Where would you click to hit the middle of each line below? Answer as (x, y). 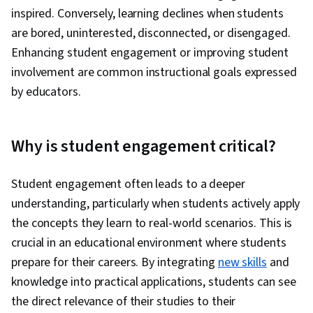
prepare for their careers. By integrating (115, 263)
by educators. (46, 92)
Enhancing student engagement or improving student (150, 53)
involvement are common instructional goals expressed (154, 73)
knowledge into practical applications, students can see (154, 282)
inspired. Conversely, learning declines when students (147, 14)
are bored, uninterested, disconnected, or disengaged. (151, 34)
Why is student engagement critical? (144, 147)
